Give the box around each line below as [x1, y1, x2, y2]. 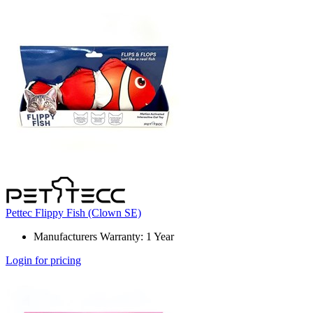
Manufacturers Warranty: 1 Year [34, 231, 174, 243]
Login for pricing [6, 254, 81, 267]
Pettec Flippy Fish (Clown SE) [6, 207, 141, 219]
